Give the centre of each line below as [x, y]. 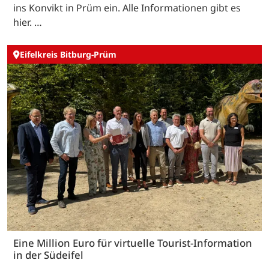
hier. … [28, 22]
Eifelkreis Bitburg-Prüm [68, 55]
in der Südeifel [48, 255]
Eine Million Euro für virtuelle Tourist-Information [133, 243]
